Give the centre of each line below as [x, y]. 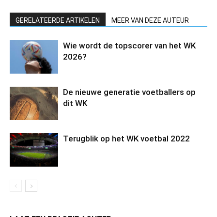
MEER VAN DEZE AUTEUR [150, 20]
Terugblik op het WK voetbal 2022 [126, 138]
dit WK [75, 103]
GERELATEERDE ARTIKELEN [58, 20]
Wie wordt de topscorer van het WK [129, 45]
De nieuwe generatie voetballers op [129, 92]
